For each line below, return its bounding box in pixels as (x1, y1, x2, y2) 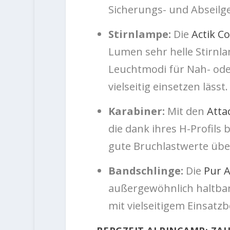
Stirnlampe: (108, 27, 171, 42)
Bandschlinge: (108, 164, 183, 178)
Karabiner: (108, 104, 165, 119)
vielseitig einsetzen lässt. (108, 80, 228, 94)
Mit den (164, 104, 207, 119)
